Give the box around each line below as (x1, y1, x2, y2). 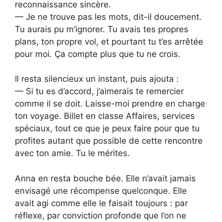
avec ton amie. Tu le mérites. (15, 148, 130, 159)
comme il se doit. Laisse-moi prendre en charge (15, 99, 205, 109)
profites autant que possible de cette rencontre (15, 136, 203, 146)
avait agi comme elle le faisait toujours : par (15, 198, 188, 208)
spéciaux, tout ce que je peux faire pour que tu (15, 123, 200, 134)
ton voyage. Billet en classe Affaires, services (15, 111, 195, 121)
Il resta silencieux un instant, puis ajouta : (15, 74, 179, 84)
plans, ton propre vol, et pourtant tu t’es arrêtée (15, 36, 203, 47)
